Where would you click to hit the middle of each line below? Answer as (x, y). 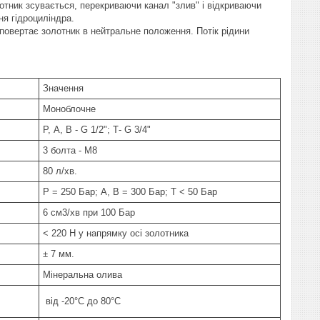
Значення (63, 88)
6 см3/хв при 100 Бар (89, 212)
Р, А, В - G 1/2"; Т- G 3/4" (97, 130)
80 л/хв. (60, 171)
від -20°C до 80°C (82, 301)
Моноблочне (69, 109)
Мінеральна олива (82, 275)
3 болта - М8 (70, 150)
